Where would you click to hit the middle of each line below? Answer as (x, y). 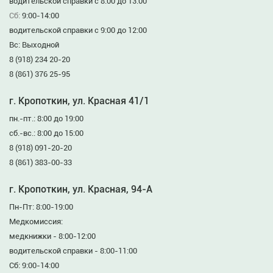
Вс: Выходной (34, 45)
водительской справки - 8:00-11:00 (73, 251)
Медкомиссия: (36, 222)
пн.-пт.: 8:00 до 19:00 (46, 119)
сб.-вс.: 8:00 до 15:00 (46, 133)
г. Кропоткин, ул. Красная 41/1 (79, 101)
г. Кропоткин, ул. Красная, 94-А (81, 189)
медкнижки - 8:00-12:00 (52, 236)
